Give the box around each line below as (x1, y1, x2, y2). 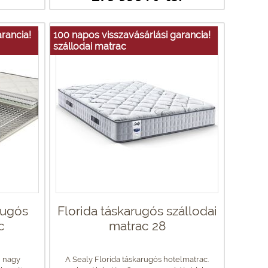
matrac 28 (108, 218, 166, 233)
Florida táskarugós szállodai (57, 203, 217, 218)
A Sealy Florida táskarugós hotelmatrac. (65, 254, 209, 264)
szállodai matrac (53, 40, 126, 52)
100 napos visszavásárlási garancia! (53, 29, 211, 41)
